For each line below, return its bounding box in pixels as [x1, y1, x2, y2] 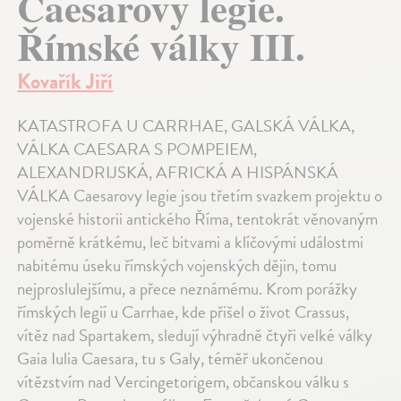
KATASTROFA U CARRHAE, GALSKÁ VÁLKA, [17, 112, 355, 139]
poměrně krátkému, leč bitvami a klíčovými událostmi [17, 228, 364, 255]
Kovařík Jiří [17, 64, 114, 98]
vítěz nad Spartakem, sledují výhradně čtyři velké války [17, 321, 373, 348]
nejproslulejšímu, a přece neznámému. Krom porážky [17, 275, 358, 302]
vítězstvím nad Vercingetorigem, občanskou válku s [17, 368, 350, 395]
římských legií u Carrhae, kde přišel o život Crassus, [17, 298, 350, 325]
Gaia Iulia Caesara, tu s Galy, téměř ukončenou [17, 345, 324, 371]
